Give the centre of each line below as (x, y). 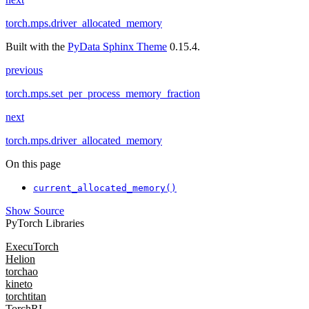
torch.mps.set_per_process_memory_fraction (103, 94)
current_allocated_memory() (105, 188)
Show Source (35, 211)
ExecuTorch (32, 247)
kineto (19, 284)
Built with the (37, 47)
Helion (20, 259)
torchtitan (26, 297)
